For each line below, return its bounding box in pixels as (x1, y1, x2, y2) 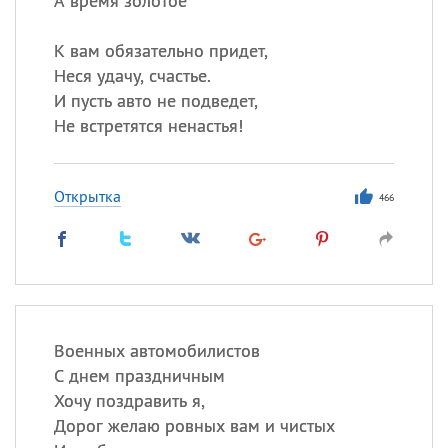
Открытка (53, 186, 121, 206)
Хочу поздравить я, (53, 389, 205, 412)
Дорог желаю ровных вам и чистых (53, 414, 335, 437)
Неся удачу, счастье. (53, 64, 211, 87)
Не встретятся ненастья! (53, 114, 243, 137)
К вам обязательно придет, (53, 39, 268, 62)
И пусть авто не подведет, (53, 89, 258, 112)
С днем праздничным (53, 364, 225, 387)
